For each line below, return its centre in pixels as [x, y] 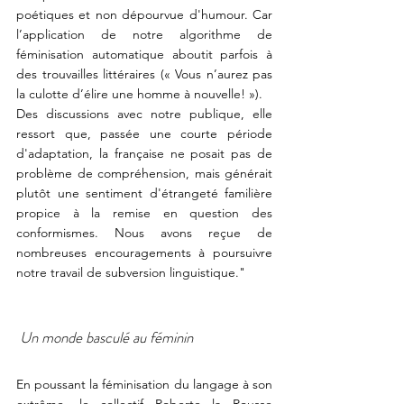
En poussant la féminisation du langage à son [144, 384]
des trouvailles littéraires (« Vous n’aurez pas [144, 74]
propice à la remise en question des [144, 213]
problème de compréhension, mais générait [144, 173]
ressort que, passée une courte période [144, 133]
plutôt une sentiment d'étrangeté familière [144, 193]
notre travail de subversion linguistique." [131, 272]
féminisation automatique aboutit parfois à [144, 54]
